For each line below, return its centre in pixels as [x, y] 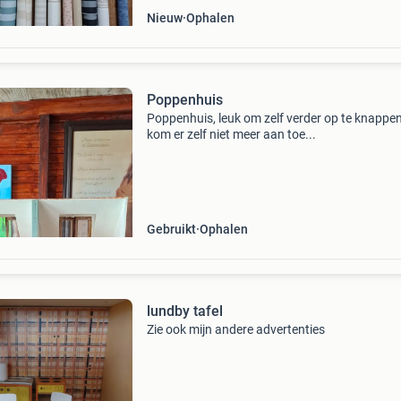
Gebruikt [171, 229]
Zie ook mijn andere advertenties [235, 329]
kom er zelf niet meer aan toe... [231, 134]
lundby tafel [184, 311]
